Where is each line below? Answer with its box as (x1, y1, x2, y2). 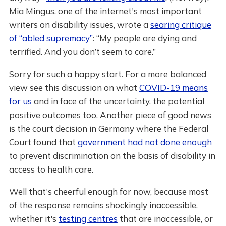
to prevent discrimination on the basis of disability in (9, 150, 215, 161)
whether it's (9, 213, 59, 224)
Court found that (9, 137, 78, 147)
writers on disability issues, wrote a (9, 19, 150, 30)
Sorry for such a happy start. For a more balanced (9, 69, 206, 79)
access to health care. (9, 164, 93, 175)
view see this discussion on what (9, 82, 139, 93)
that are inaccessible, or (117, 213, 213, 224)
